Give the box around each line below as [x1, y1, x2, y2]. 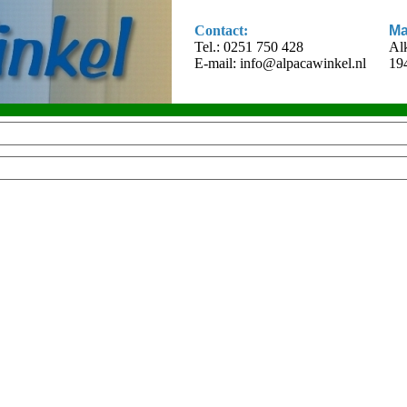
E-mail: [194, 55, 240, 71]
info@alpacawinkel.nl [240, 55, 366, 71]
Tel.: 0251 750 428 [194, 39, 303, 55]
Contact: [194, 23, 248, 38]
